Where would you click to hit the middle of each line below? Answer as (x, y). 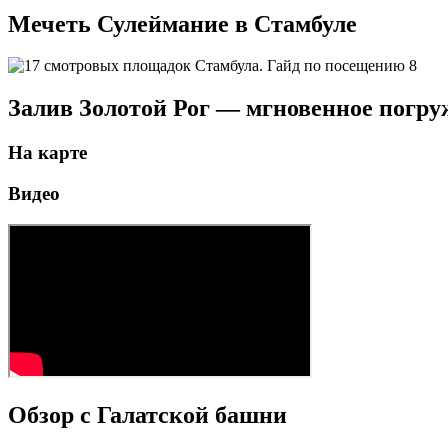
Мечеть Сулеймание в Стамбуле (182, 23)
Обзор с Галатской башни (147, 414)
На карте (47, 153)
